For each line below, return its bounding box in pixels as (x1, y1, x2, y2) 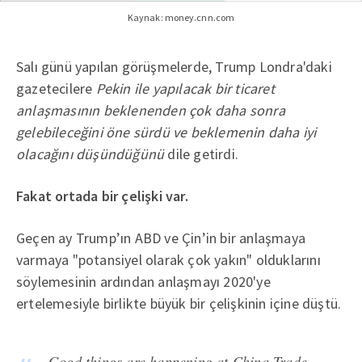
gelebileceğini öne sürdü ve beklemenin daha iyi (16, 123, 317, 142)
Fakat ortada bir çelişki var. (16, 187, 188, 206)
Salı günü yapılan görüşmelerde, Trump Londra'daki (16, 57, 332, 77)
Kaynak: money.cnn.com (127, 11, 235, 24)
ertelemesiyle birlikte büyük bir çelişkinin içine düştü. (16, 294, 342, 314)
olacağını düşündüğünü (16, 145, 165, 164)
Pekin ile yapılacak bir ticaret (95, 79, 275, 99)
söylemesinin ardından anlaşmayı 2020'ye (16, 272, 271, 292)
